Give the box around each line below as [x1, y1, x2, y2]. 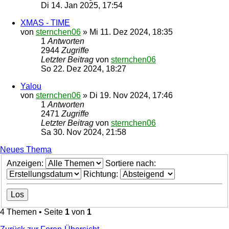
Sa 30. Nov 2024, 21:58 [41, 128, 126, 136]
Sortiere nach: [105, 158, 158, 168]
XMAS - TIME [20, 18, 70, 27]
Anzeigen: [7, 158, 45, 168]
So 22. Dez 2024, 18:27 [41, 64, 126, 73]
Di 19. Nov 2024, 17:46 [89, 91, 173, 100]
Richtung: [83, 169, 120, 178]
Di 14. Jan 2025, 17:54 [41, 1, 123, 10]
